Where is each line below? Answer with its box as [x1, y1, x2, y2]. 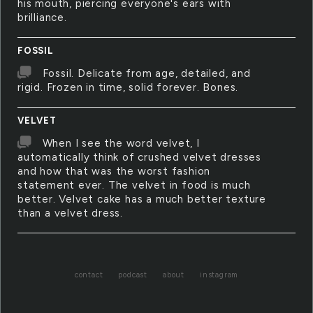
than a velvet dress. [17, 207, 124, 219]
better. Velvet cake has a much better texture [17, 193, 266, 205]
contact [74, 270, 103, 279]
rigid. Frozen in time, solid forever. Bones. [17, 81, 239, 94]
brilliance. [17, 11, 67, 24]
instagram [200, 270, 239, 279]
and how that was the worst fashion [17, 165, 211, 177]
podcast [118, 270, 147, 279]
